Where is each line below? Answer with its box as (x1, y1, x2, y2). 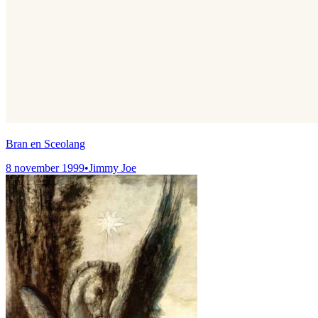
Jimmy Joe (89, 161, 136, 174)
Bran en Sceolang (6, 137, 85, 150)
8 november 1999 (6, 161, 84, 174)
